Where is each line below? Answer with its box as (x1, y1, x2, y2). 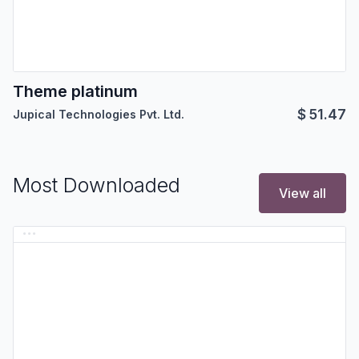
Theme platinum (13, 82, 138, 102)
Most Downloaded (13, 173, 180, 197)
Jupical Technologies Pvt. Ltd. (13, 107, 184, 122)
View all (279, 185, 326, 201)
